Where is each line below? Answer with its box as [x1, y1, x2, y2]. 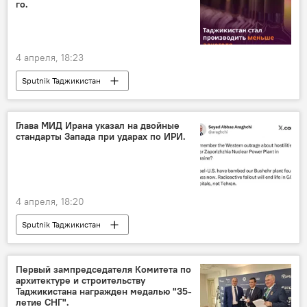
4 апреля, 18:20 [16, 195, 84, 208]
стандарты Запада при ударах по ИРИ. [16, 130, 186, 143]
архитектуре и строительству [16, 273, 145, 286]
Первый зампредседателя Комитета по [16, 262, 191, 275]
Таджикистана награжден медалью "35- [16, 284, 192, 297]
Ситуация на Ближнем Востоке [22, 239, 138, 250]
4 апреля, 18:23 [16, 51, 84, 64]
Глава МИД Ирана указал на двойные [16, 119, 180, 132]
